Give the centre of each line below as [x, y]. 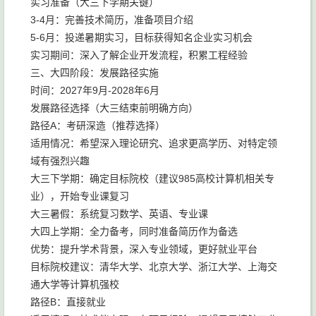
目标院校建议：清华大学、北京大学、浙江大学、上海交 [154, 267]
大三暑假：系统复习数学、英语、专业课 [119, 214]
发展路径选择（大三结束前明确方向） [114, 108]
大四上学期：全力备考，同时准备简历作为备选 [134, 231]
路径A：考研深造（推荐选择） [98, 126]
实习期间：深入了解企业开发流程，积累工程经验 [139, 55]
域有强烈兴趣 [60, 161]
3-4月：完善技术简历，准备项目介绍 [112, 20]
